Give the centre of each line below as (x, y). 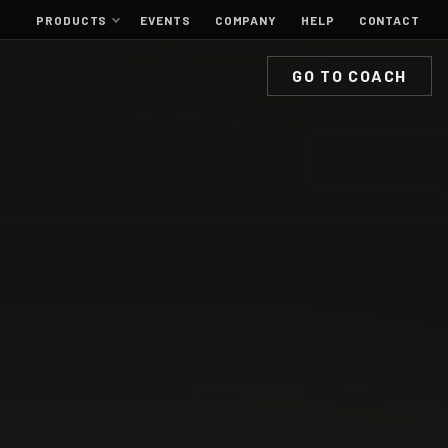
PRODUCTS (72, 20)
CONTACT (389, 20)
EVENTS (165, 20)
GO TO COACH (349, 75)
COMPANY (246, 20)
